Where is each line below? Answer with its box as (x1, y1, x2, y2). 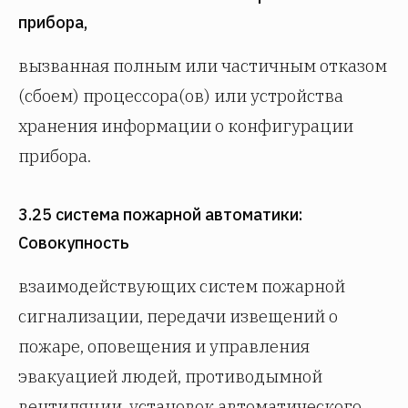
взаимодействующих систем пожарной (18, 275, 345, 297)
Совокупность (18, 232, 129, 253)
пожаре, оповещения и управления (18, 335, 310, 357)
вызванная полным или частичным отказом (18, 55, 387, 76)
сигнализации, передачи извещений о (18, 305, 338, 327)
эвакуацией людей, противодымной (18, 365, 322, 387)
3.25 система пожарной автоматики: (18, 204, 303, 225)
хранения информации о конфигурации (18, 115, 353, 137)
